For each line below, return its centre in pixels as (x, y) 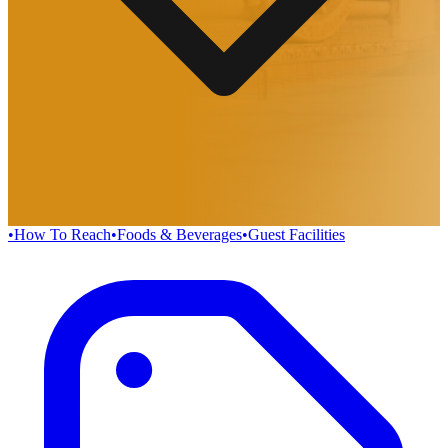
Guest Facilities (296, 234)
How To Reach (62, 234)
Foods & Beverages (179, 234)
